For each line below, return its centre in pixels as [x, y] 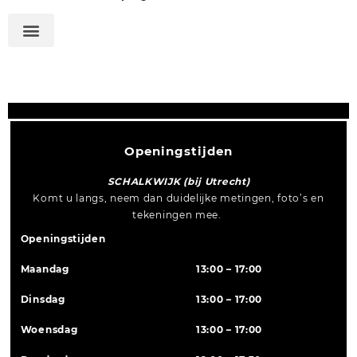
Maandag [45, 269]
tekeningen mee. [178, 215]
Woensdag [48, 330]
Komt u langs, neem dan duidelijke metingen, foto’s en [178, 198]
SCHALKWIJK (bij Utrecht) [178, 182]
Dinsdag [41, 300]
